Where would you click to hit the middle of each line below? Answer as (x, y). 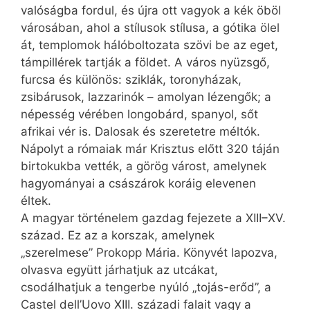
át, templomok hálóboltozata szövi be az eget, (149, 45)
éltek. (36, 200)
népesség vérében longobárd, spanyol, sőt (139, 114)
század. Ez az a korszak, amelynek (118, 235)
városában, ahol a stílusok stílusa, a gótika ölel (150, 27)
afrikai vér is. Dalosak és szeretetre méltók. (140, 131)
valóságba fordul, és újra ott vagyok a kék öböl (151, 10)
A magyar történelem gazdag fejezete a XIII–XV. (153, 218)
